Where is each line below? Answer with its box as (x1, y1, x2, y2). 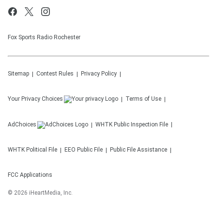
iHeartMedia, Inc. (29, 189, 73, 196)
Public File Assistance (110, 146, 167, 153)
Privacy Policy (81, 70, 117, 77)
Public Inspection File (114, 121, 168, 128)
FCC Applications (8, 171, 52, 178)
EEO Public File (64, 146, 103, 153)
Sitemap (8, 70, 29, 77)
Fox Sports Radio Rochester (8, 34, 80, 41)
